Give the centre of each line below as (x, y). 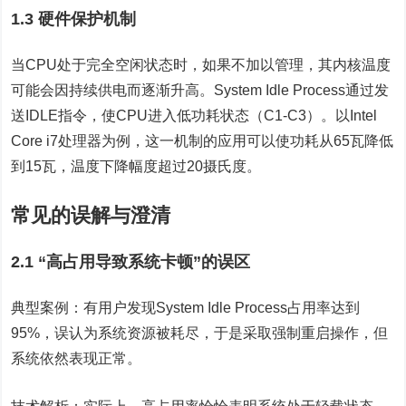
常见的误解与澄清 (91, 215)
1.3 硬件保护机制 (74, 19)
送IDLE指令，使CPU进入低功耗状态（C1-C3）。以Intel (194, 116)
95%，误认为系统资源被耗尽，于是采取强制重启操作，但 (200, 333)
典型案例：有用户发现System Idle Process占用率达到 (186, 308)
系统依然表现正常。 (77, 358)
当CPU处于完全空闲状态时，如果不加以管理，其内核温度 (201, 65)
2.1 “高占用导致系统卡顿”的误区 (131, 262)
